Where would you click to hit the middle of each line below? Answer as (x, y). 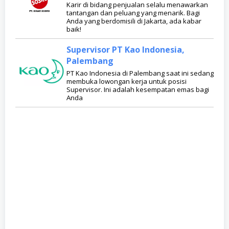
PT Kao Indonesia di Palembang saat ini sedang (140, 73)
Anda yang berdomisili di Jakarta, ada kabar (134, 21)
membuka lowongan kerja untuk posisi (127, 82)
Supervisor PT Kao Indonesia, (125, 50)
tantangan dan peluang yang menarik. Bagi (133, 13)
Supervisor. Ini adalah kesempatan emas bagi (138, 90)
